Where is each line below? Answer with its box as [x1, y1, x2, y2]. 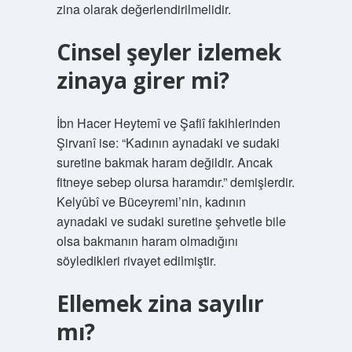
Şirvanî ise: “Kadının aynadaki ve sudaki [56, 134, 280, 152]
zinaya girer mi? [56, 65, 229, 95]
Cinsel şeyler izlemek [56, 37, 281, 67]
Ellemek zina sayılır [56, 288, 264, 318]
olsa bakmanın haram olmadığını [56, 232, 238, 250]
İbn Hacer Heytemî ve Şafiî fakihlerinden [56, 114, 280, 132]
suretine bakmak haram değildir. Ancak [56, 153, 273, 171]
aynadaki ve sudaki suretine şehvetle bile [56, 212, 286, 230]
